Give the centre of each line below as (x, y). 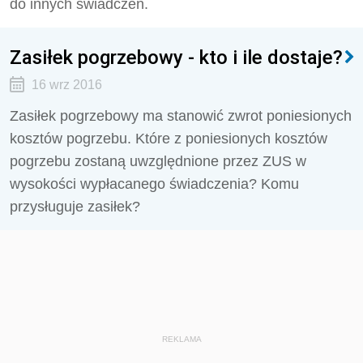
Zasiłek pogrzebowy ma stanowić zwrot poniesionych (181, 116)
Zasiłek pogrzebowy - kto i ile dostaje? (176, 57)
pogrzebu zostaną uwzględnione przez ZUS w (158, 161)
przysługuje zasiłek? (75, 207)
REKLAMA (181, 339)
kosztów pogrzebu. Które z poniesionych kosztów (169, 139)
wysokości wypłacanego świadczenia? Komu (154, 184)
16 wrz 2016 (66, 85)
